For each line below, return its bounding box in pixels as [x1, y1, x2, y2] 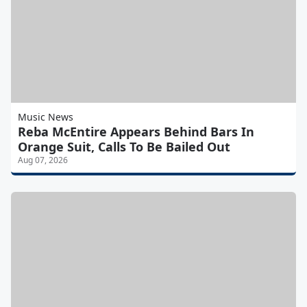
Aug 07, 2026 [18, 154, 68, 167]
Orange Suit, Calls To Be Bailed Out [18, 138, 230, 156]
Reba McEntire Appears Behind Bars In [18, 123, 254, 140]
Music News [18, 110, 73, 124]
